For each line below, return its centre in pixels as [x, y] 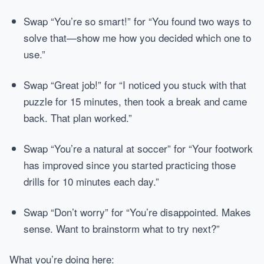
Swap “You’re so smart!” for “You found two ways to [137, 21]
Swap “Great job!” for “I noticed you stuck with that [135, 85]
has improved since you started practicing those [130, 165]
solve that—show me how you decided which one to [137, 37]
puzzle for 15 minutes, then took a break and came [135, 101]
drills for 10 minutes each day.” [91, 181]
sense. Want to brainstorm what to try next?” [122, 228]
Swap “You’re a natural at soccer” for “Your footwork [138, 148]
